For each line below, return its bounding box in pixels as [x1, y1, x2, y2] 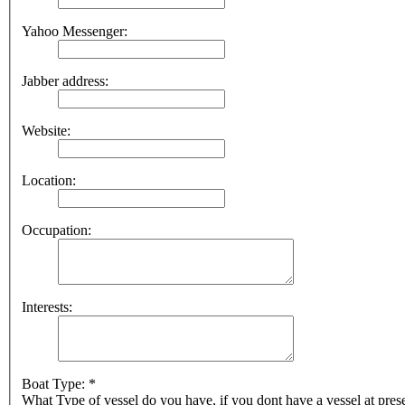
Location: [22, 173, 76, 189]
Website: [22, 123, 71, 139]
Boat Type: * [22, 376, 96, 392]
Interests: [22, 299, 72, 316]
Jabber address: [22, 73, 108, 89]
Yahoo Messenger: [22, 24, 127, 40]
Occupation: [22, 222, 91, 239]
